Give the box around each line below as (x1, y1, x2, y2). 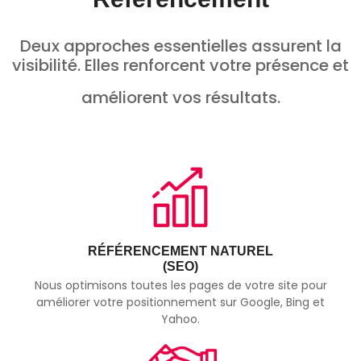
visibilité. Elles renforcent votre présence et (12, 53, 349, 77)
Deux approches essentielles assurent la (19, 34, 342, 57)
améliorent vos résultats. (81, 85, 280, 109)
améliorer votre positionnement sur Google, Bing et (36, 294, 325, 311)
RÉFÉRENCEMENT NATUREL (88, 244, 273, 259)
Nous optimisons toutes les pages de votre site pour (34, 277, 327, 294)
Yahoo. (161, 311, 200, 328)
